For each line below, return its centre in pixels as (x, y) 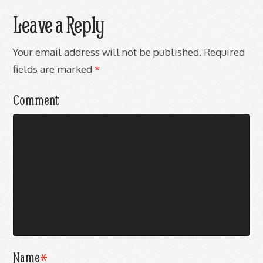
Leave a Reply (59, 25)
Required (223, 51)
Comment (36, 100)
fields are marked (54, 68)
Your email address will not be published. (107, 51)
